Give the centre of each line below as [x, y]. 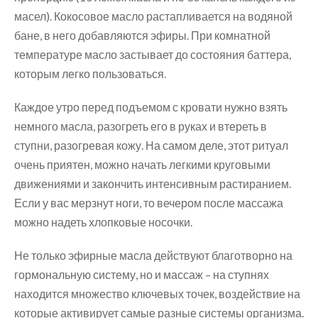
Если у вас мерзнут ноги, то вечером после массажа [149, 202]
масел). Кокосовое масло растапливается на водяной [153, 16]
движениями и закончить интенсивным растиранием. [153, 183]
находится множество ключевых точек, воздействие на [157, 293]
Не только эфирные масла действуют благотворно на [153, 255]
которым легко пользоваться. [90, 73]
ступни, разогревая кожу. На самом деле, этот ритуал [151, 145]
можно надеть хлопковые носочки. [103, 221]
